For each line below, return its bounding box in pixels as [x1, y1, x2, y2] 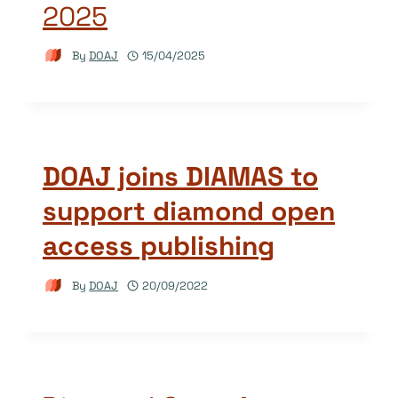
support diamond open [43, 194, 335, 229]
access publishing [43, 228, 275, 264]
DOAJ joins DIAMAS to [43, 159, 318, 195]
